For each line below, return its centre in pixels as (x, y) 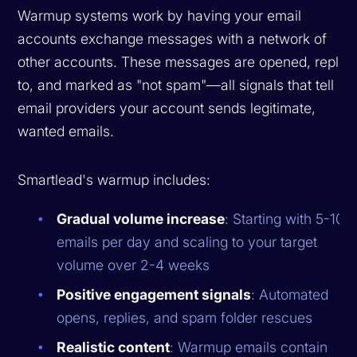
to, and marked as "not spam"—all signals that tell (176, 84)
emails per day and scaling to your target (187, 241)
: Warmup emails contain (249, 347)
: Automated (290, 294)
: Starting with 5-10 (285, 218)
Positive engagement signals (154, 294)
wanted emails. (66, 131)
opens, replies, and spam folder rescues (185, 317)
